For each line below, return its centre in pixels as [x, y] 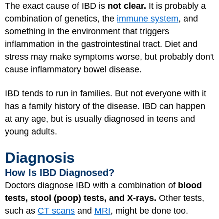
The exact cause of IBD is [56, 6]
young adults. [31, 131]
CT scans [56, 211]
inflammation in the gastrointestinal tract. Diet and [101, 44]
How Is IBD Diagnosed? [60, 173]
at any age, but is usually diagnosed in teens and [100, 119]
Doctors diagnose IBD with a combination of [91, 186]
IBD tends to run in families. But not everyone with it [106, 93]
